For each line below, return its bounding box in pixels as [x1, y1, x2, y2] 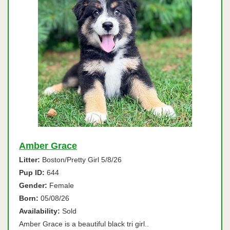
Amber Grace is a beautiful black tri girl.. [19, 220, 149, 228]
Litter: [19, 156, 40, 164]
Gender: [19, 181, 47, 189]
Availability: [19, 207, 60, 215]
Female [47, 181, 74, 189]
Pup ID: [19, 168, 45, 177]
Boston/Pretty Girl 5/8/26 [40, 156, 122, 164]
